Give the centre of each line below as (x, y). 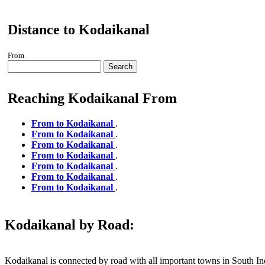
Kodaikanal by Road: (70, 225)
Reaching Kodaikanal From (92, 98)
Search (120, 67)
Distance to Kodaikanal (79, 30)
